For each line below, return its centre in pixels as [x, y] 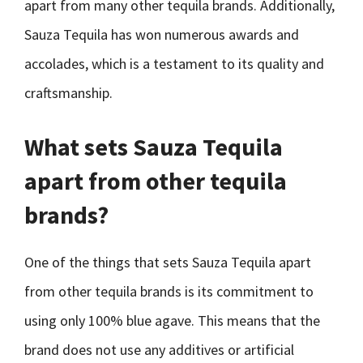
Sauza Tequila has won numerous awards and [162, 34]
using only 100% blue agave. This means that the [172, 320]
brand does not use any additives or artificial [159, 350]
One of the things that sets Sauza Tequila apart [168, 262]
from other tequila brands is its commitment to [169, 291]
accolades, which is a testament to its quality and [174, 64]
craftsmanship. [68, 93]
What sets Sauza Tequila [154, 147]
